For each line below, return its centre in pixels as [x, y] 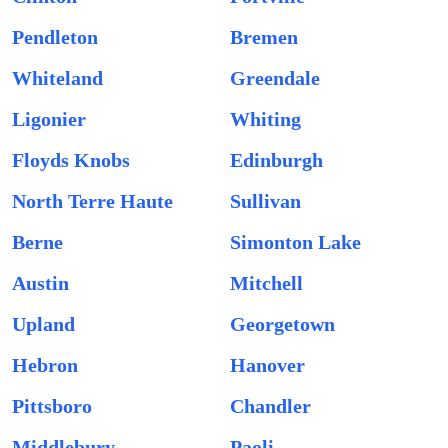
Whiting [265, 119]
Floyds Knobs [71, 160]
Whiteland [57, 78]
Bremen [264, 37]
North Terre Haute [92, 201]
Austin [40, 283]
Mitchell [266, 283]
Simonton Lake [295, 242]
